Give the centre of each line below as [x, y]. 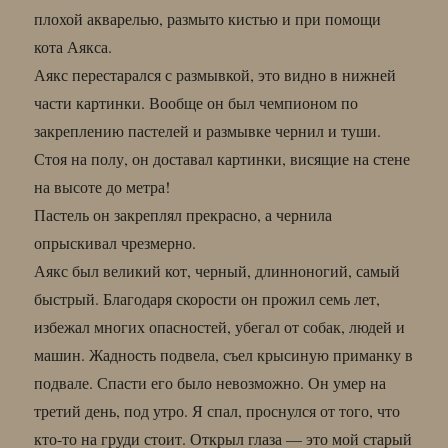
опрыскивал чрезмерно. [115, 242]
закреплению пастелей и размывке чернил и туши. [208, 130]
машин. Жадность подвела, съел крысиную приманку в [224, 354]
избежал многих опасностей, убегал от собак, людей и [220, 326]
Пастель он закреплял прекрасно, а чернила [183, 214]
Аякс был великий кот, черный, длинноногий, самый [217, 270]
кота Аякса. [73, 46]
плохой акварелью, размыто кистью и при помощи [208, 18]
